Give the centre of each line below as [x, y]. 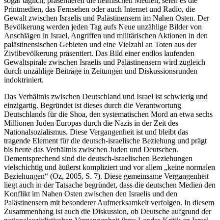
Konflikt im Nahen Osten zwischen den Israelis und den [91, 194]
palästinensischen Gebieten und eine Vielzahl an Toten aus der [100, 45]
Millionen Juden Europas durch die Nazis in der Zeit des [91, 123]
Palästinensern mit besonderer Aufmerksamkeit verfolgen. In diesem [109, 203]
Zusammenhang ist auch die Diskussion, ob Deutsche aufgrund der [108, 212]
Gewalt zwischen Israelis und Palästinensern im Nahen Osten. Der [107, 18]
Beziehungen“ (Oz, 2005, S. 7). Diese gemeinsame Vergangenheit [106, 176]
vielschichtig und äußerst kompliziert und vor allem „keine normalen [110, 167]
